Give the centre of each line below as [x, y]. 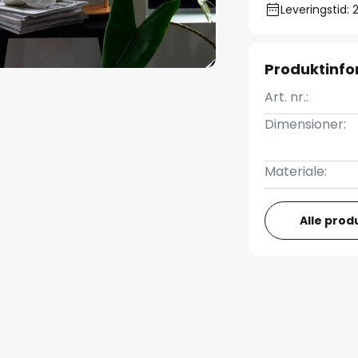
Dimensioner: [306, 124]
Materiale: [296, 171]
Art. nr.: [287, 97]
